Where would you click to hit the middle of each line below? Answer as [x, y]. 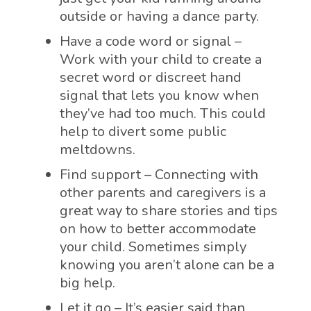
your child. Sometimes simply [153, 247]
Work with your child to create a [161, 60]
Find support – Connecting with [159, 175]
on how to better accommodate [158, 229]
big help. [87, 283]
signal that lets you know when [159, 96]
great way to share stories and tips [169, 211]
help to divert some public [143, 132]
